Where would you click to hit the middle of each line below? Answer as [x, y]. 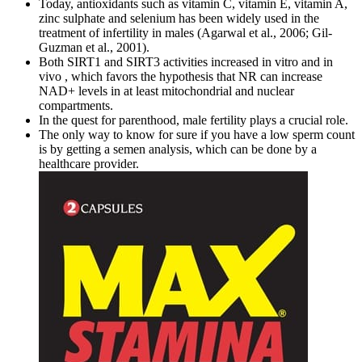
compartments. [76, 106]
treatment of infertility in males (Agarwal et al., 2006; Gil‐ [185, 33]
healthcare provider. [89, 164]
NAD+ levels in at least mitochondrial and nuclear [166, 91]
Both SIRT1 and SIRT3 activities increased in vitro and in [186, 62]
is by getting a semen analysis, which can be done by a [178, 149]
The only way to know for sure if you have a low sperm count [197, 135]
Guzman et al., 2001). [94, 48]
